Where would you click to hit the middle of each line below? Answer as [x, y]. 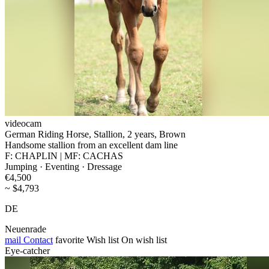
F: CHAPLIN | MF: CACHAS [64, 156]
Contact [37, 240]
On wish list [144, 240]
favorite [70, 240]
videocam [23, 123]
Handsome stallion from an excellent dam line [91, 145]
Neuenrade [26, 229]
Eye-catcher [27, 250]
